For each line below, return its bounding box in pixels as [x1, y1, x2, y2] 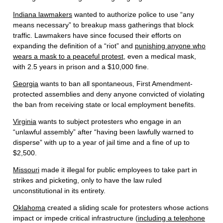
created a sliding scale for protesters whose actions [45, 204, 209, 212]
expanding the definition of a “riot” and [13, 42, 135, 50]
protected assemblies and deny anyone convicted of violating [13, 90, 205, 99]
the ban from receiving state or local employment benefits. [13, 101, 196, 109]
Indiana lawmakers [13, 10, 72, 19]
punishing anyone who [135, 42, 206, 50]
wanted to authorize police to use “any [72, 10, 194, 19]
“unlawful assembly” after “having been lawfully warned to [13, 128, 194, 136]
